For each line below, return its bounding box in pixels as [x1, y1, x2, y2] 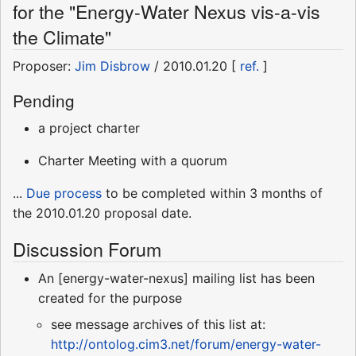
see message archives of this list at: [51, 316, 265, 333]
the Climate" [13, 23, 111, 51]
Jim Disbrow [75, 58, 150, 75]
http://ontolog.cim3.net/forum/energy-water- [51, 336, 321, 353]
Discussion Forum [13, 235, 161, 263]
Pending [13, 88, 75, 113]
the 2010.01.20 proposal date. [13, 205, 192, 222]
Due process [26, 185, 102, 202]
